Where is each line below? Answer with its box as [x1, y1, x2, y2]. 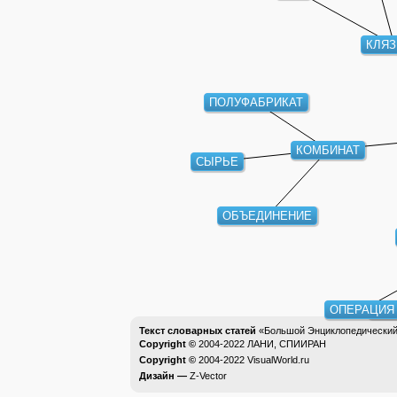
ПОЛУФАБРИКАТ [208, 97, 303, 112]
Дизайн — [139, 370, 190, 381]
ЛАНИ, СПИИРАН [247, 339, 326, 349]
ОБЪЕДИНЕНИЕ [222, 210, 313, 224]
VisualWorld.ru [247, 354, 309, 365]
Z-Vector [190, 370, 227, 381]
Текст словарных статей [139, 325, 256, 336]
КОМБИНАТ [295, 144, 360, 158]
